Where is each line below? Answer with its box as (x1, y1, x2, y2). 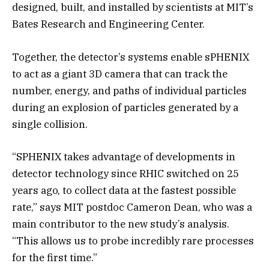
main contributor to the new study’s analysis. (12, 217, 229, 231)
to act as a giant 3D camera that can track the (12, 67, 228, 80)
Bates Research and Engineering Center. (12, 17, 205, 31)
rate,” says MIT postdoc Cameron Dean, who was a (12, 200, 252, 214)
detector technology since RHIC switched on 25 (12, 166, 239, 180)
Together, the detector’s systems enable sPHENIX (12, 50, 249, 64)
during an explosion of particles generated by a (12, 100, 238, 114)
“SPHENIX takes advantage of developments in (12, 150, 235, 163)
